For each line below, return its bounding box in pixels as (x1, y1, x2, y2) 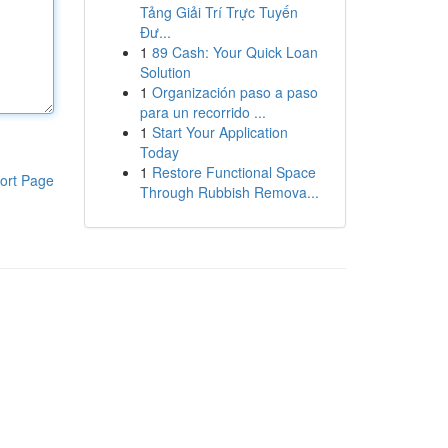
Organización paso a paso (151, 82, 318, 102)
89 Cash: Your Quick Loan (151, 42, 318, 62)
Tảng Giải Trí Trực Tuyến (139, 2, 298, 22)
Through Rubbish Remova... (139, 182, 319, 202)
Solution (139, 62, 191, 82)
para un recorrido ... (139, 102, 266, 122)
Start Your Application (151, 122, 288, 142)
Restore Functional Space (151, 162, 316, 182)
